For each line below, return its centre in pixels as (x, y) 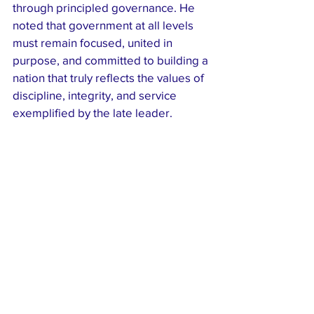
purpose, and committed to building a (112, 60)
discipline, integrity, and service (96, 95)
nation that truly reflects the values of (110, 78)
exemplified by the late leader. (93, 113)
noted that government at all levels (104, 25)
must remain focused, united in (94, 43)
